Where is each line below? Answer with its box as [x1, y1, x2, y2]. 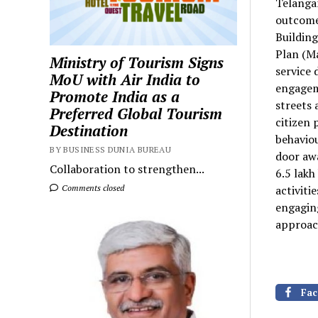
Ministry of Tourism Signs [50, 53, 224, 73]
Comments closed [60, 182, 125, 194]
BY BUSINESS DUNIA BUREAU [50, 144, 172, 155]
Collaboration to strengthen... [50, 161, 205, 177]
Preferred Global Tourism [50, 104, 223, 124]
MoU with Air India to [50, 70, 201, 90]
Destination [50, 121, 128, 141]
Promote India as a [50, 87, 180, 107]
